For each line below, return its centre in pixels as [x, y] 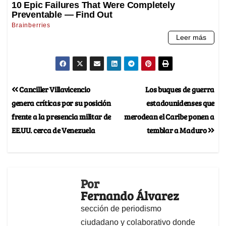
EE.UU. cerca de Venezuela [53, 130]
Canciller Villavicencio [54, 89]
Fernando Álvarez [130, 195]
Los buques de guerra [180, 89]
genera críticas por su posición [61, 102]
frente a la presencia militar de [62, 116]
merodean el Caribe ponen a [169, 116]
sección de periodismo [121, 208]
